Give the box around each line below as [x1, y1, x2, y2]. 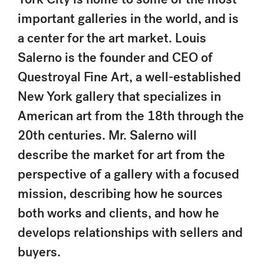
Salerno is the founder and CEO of [18, 49, 213, 66]
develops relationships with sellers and [18, 224, 243, 241]
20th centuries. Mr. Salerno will [18, 127, 197, 144]
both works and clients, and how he [18, 204, 219, 222]
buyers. [18, 243, 61, 260]
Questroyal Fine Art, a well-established [18, 68, 241, 85]
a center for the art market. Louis [18, 29, 206, 47]
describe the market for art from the [18, 146, 225, 163]
